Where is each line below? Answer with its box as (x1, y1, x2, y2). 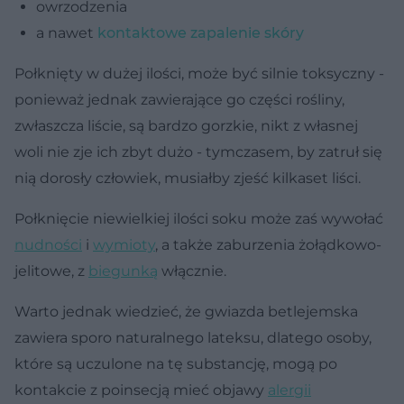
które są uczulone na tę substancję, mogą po (14, 354, 337, 372)
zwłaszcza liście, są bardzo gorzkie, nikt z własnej (14, 116, 358, 134)
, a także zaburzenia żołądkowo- (155, 235, 381, 253)
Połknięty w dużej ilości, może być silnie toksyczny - (14, 64, 384, 82)
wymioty (93, 235, 155, 253)
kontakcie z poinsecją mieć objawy (14, 381, 268, 399)
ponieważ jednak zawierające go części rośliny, (14, 90, 344, 108)
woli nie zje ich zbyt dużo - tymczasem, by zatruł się (14, 142, 382, 161)
